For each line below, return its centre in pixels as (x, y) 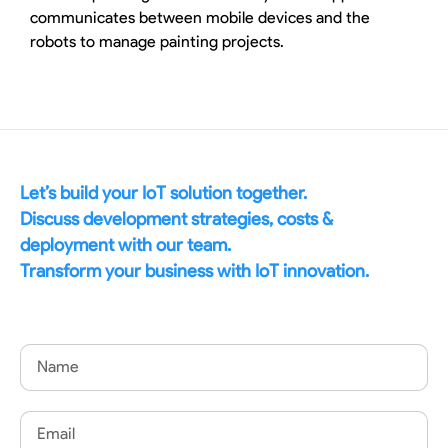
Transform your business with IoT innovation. (194, 270)
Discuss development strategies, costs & (176, 218)
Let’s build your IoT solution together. (163, 192)
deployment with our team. (125, 244)
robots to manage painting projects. (157, 42)
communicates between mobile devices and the (200, 18)
